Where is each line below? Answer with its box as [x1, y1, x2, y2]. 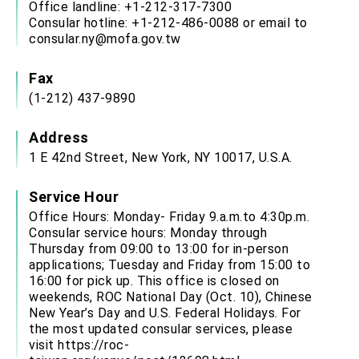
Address [29, 129, 89, 147]
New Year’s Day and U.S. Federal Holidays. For [29, 305, 301, 321]
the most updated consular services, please [29, 321, 292, 337]
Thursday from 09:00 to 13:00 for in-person [29, 241, 288, 257]
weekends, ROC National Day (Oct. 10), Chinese [29, 289, 313, 305]
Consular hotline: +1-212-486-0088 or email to [29, 15, 308, 31]
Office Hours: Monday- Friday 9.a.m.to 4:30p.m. [29, 209, 309, 225]
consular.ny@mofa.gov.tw [29, 31, 181, 47]
